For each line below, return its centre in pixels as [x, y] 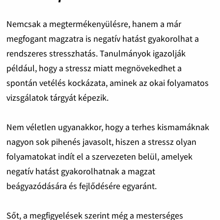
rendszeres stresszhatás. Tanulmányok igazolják [96, 53]
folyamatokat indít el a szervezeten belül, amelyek [99, 156]
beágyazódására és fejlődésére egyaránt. [81, 186]
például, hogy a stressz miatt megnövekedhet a [94, 68]
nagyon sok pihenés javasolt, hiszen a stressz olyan [101, 141]
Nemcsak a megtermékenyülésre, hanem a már [94, 24]
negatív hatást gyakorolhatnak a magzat [81, 171]
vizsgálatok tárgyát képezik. [57, 97]
